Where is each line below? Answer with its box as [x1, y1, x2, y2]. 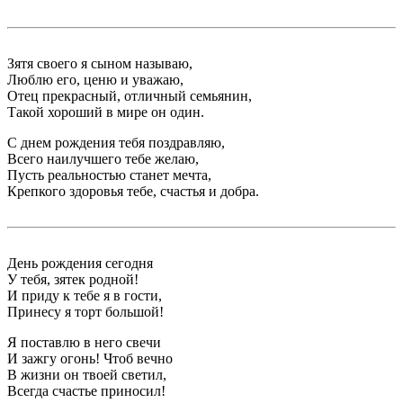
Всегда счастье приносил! [7, 382, 166, 399]
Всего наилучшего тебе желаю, [7, 150, 199, 166]
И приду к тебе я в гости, [7, 287, 162, 303]
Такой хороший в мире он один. [7, 103, 204, 120]
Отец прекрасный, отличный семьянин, [7, 87, 252, 103]
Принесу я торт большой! [7, 303, 164, 319]
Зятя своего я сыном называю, [7, 55, 193, 71]
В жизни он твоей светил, [7, 366, 166, 382]
